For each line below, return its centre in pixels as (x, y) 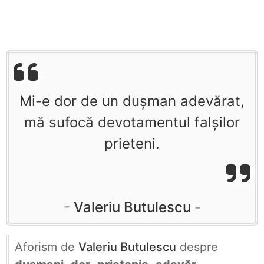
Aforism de (47, 247)
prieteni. (132, 143)
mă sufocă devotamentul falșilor (132, 122)
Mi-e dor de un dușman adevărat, (132, 101)
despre (197, 247)
